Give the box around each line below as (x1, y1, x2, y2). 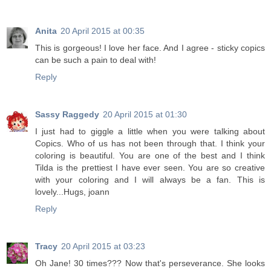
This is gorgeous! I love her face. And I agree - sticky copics (35, 43, 265, 53)
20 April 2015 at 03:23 (61, 241, 145, 252)
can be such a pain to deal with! (35, 55, 156, 65)
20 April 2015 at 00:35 (60, 26, 145, 36)
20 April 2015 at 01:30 (103, 109, 187, 120)
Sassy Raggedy (35, 109, 99, 120)
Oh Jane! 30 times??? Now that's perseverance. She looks (35, 258, 265, 269)
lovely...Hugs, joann (35, 187, 109, 197)
